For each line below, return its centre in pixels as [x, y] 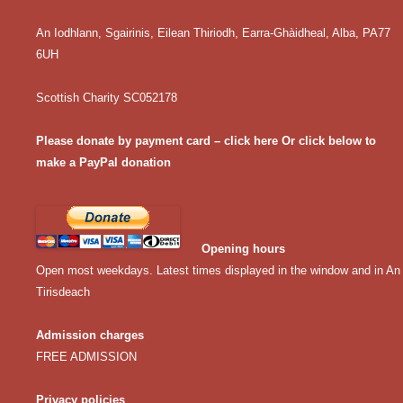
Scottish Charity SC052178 [107, 98]
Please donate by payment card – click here [157, 141]
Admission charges [90, 335]
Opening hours [243, 249]
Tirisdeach [63, 292]
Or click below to [327, 141]
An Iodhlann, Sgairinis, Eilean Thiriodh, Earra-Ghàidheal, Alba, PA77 [213, 33]
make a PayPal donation [103, 162]
